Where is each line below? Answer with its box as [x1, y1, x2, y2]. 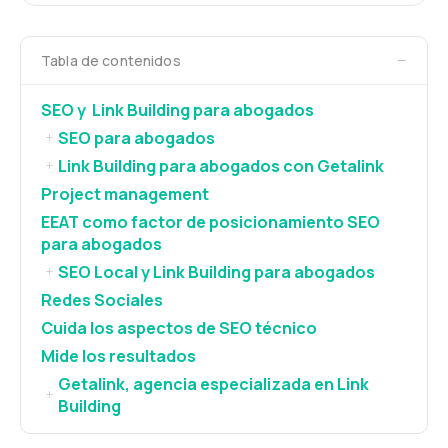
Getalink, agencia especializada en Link [58, 372, 369, 395]
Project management [41, 182, 209, 205]
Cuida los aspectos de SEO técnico [41, 316, 317, 339]
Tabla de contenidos [41, 50, 181, 70]
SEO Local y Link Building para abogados [58, 260, 375, 283]
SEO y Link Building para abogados [41, 98, 314, 121]
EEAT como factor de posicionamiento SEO [41, 210, 380, 233]
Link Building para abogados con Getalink [58, 154, 384, 177]
